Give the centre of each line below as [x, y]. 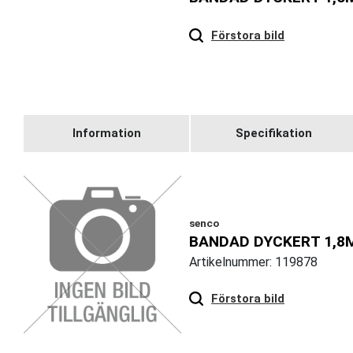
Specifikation [273, 134]
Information [106, 134]
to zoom [323, 22]
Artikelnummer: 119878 [253, 262]
